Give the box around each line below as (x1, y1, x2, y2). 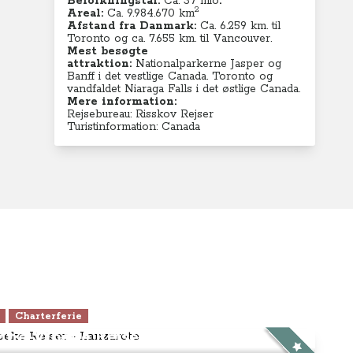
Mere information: (67, 95, 177, 109)
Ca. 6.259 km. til (200, 19, 281, 33)
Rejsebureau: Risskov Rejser (67, 107, 214, 121)
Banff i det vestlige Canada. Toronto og (67, 69, 273, 84)
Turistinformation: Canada (67, 120, 201, 134)
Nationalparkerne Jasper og (132, 57, 282, 71)
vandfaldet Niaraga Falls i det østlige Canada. (67, 82, 301, 96)
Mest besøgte (67, 44, 149, 58)
